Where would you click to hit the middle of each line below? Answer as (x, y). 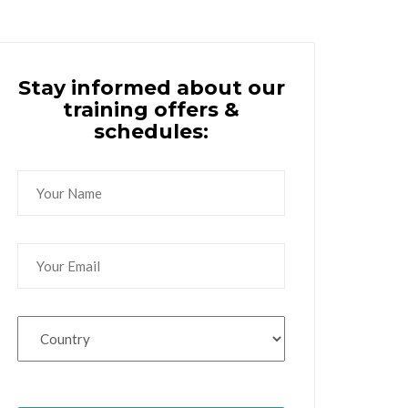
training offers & (151, 110)
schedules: (151, 132)
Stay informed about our (151, 88)
